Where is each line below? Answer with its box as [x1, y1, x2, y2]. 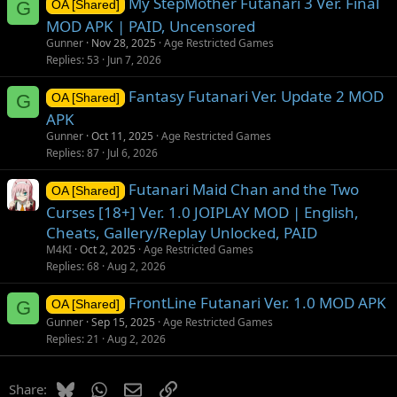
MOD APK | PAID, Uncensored [46, 16, 255, 37]
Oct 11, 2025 [91, 128, 153, 144]
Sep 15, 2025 [91, 315, 155, 331]
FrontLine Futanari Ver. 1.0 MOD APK [128, 292, 386, 314]
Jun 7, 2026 [107, 52, 161, 68]
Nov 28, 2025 [91, 35, 156, 51]
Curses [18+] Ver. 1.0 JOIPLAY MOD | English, [46, 202, 359, 223]
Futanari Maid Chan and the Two [128, 179, 359, 200]
